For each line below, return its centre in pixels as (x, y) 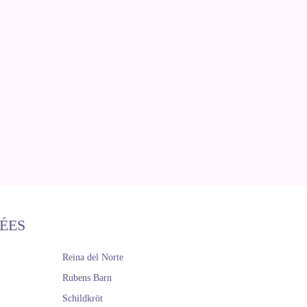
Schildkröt (83, 298)
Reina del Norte (93, 257)
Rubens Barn (87, 278)
